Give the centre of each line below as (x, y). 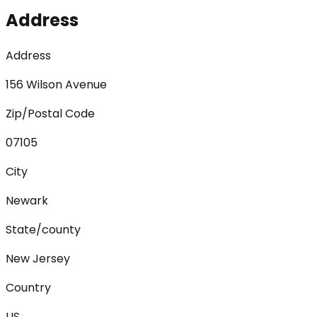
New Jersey (38, 258)
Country (28, 287)
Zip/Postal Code (50, 113)
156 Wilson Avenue (56, 84)
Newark (27, 200)
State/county (43, 229)
